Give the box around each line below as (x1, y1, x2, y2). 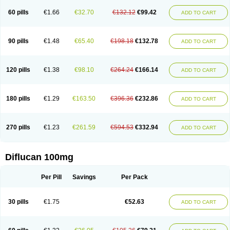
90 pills (8, 37, 29, 45)
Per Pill (41, 174, 62, 181)
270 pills (6, 124, 30, 131)
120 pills (6, 66, 30, 73)
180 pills (6, 95, 30, 102)
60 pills (8, 9, 29, 16)
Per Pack (121, 174, 148, 181)
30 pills (8, 198, 29, 205)
